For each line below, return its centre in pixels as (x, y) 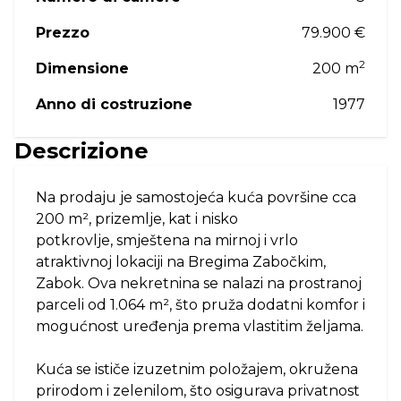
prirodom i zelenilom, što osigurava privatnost (198, 391)
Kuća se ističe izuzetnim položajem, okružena (197, 369)
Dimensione (82, 68)
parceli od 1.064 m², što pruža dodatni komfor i (200, 305)
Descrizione (81, 151)
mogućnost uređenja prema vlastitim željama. (200, 326)
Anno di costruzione (114, 104)
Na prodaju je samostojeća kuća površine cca (196, 197)
